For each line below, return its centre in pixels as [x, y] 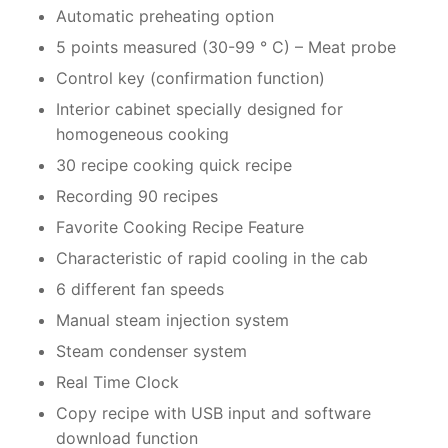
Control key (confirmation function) [190, 78]
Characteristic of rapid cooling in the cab [212, 258]
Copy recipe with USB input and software [213, 413]
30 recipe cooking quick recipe [174, 165]
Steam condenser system [151, 351]
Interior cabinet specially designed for [199, 109]
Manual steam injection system [172, 320]
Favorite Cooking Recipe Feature [180, 227]
